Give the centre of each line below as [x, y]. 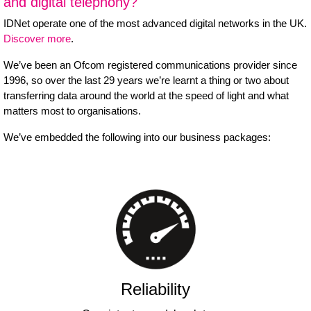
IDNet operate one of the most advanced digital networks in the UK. [155, 23]
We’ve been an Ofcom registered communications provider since [150, 65]
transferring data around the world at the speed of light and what [146, 95]
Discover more [37, 39]
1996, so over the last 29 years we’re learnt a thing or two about [146, 80]
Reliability [155, 289]
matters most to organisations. [72, 111]
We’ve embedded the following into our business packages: [137, 137]
